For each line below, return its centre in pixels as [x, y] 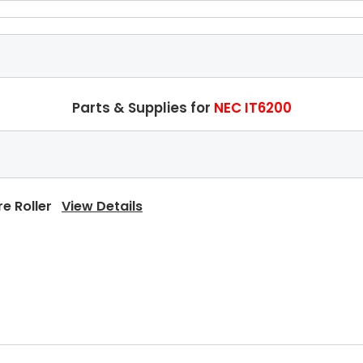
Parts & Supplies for [143, 107]
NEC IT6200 [252, 107]
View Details [102, 206]
